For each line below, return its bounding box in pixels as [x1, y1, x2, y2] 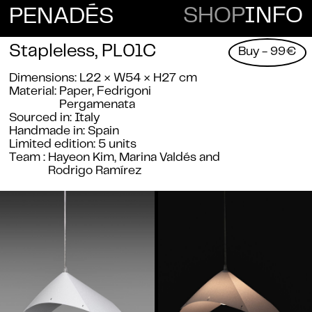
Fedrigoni [97, 86, 152, 98]
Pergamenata [59, 100, 136, 111]
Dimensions [9, 73, 75, 85]
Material [9, 86, 55, 98]
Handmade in [9, 126, 84, 138]
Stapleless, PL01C [9, 45, 157, 61]
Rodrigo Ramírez [48, 166, 143, 178]
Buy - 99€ [237, 47, 297, 58]
